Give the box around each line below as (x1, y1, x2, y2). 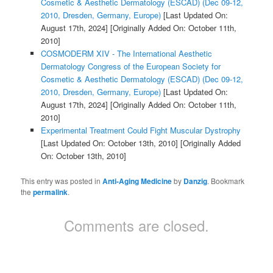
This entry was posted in (21, 175, 103, 186)
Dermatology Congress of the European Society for (40, 60, 221, 73)
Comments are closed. (64, 214, 209, 236)
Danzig (183, 175, 208, 186)
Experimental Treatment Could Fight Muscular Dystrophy (40, 124, 241, 136)
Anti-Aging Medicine (102, 175, 172, 186)
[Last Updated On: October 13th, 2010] (40, 137, 178, 149)
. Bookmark (207, 175, 245, 186)
